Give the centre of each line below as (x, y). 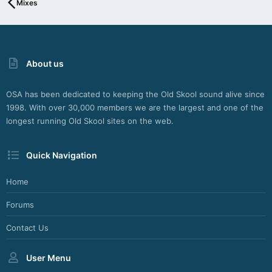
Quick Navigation (62, 155)
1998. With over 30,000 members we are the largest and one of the (135, 108)
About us (45, 63)
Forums (20, 204)
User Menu (49, 257)
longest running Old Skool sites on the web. (90, 121)
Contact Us (27, 227)
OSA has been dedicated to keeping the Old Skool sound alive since (135, 94)
